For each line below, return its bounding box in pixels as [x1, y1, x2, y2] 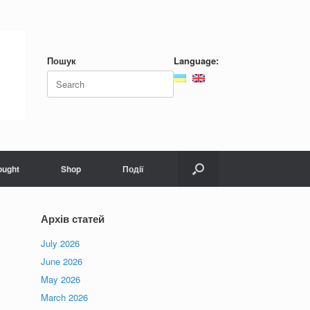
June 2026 [41, 255, 83, 268]
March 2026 [41, 291, 89, 304]
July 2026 [41, 237, 80, 250]
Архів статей [41, 211, 105, 226]
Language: [174, 53, 219, 67]
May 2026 [41, 273, 81, 286]
